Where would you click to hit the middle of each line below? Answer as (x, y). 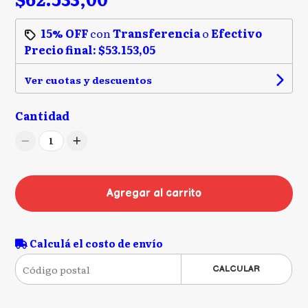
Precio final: (62, 50)
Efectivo (237, 33)
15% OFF (65, 33)
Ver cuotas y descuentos (88, 80)
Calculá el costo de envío (96, 243)
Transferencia (157, 33)
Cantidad (43, 116)
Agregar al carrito (154, 194)
